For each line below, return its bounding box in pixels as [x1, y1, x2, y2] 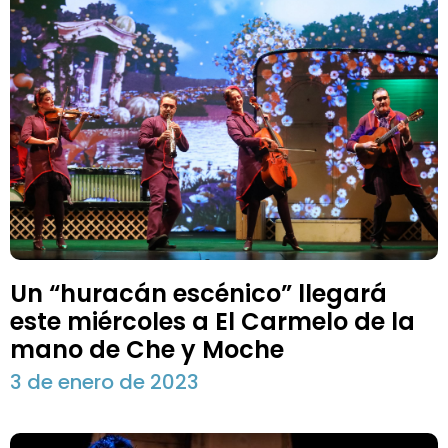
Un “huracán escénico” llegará [10, 276, 387, 310]
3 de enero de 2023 [10, 367, 199, 396]
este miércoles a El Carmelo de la [10, 304, 415, 338]
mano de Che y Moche [10, 332, 284, 366]
